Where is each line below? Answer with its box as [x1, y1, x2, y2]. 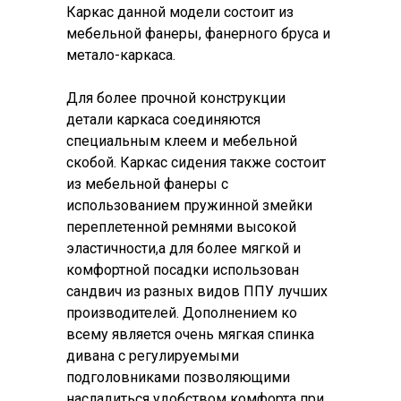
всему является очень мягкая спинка [66, 326, 314, 343]
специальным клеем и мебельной [66, 132, 297, 149]
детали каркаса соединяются [66, 111, 260, 128]
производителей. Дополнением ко [66, 304, 297, 321]
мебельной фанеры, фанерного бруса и [66, 25, 330, 42]
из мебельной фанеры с [66, 175, 228, 192]
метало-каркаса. [66, 47, 175, 64]
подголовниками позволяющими [66, 369, 290, 386]
